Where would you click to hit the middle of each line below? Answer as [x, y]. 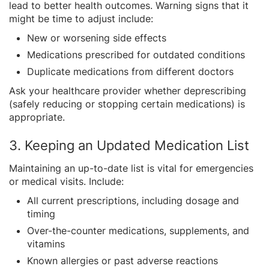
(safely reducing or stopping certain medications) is [127, 104]
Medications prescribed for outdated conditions [136, 54]
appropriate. [37, 117]
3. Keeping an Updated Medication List [129, 145]
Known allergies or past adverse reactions [122, 260]
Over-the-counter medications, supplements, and [138, 230]
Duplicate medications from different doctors [130, 71]
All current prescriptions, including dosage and [133, 200]
